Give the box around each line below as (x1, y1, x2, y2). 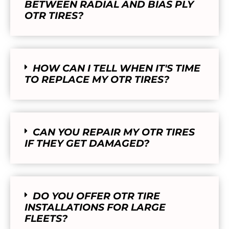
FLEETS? (25, 213, 67, 225)
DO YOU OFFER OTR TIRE (33, 190, 160, 202)
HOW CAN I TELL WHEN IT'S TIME (33, 62, 200, 75)
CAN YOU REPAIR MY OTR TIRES (33, 126, 195, 139)
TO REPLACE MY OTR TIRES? (25, 74, 169, 86)
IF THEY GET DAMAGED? (25, 138, 149, 150)
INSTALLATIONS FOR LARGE (25, 201, 166, 214)
